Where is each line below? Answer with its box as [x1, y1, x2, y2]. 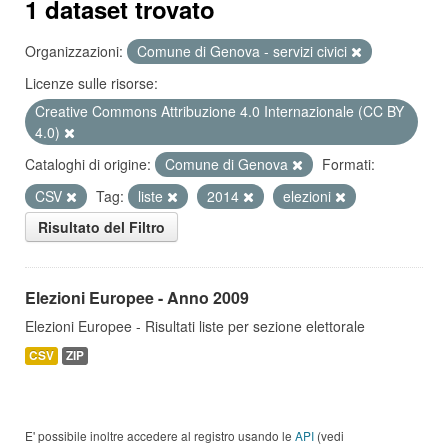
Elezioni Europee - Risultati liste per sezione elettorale [25, 316, 365, 336]
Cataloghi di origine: [25, 154, 151, 174]
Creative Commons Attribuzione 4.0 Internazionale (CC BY [35, 101, 404, 121]
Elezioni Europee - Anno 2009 [25, 286, 249, 309]
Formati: [322, 154, 375, 174]
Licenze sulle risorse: [25, 73, 158, 93]
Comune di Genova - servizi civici [137, 41, 351, 61]
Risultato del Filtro [38, 217, 165, 237]
